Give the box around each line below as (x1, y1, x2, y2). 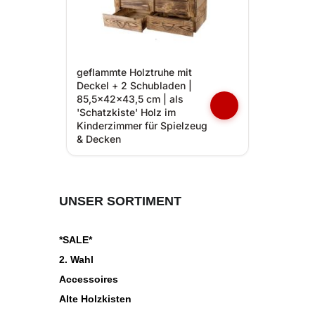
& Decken (77, 133, 121, 145)
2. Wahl (59, 254, 94, 265)
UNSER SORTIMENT (59, 194, 181, 208)
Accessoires (59, 274, 118, 285)
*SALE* (59, 234, 92, 245)
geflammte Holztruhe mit (77, 66, 192, 78)
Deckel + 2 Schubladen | (77, 79, 192, 91)
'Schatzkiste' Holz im (77, 106, 176, 118)
